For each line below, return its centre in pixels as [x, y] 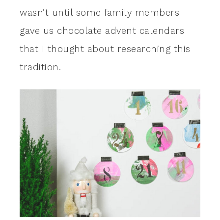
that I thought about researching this [105, 49]
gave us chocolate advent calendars [102, 31]
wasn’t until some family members [99, 13]
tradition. [40, 67]
